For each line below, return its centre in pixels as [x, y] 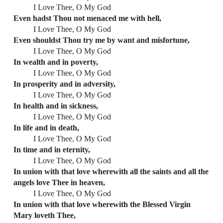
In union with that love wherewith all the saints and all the [111, 171]
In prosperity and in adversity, [64, 84]
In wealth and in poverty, [56, 62]
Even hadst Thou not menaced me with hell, [87, 18]
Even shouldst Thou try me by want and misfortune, [101, 40]
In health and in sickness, [56, 106]
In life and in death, [46, 127]
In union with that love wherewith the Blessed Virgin [102, 204]
